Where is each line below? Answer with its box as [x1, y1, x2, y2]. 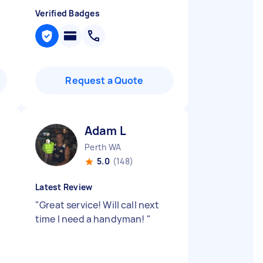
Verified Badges [35, 8, 100, 19]
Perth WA [85, 141, 121, 153]
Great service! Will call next [39, 198, 160, 211]
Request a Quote [65, 74, 144, 87]
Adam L [85, 123, 126, 139]
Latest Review [35, 181, 93, 193]
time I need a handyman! [35, 213, 147, 225]
